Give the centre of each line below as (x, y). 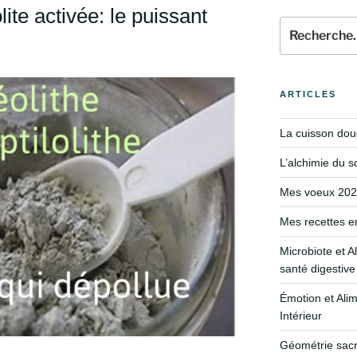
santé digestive (317, 268)
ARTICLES (308, 94)
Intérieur (300, 315)
